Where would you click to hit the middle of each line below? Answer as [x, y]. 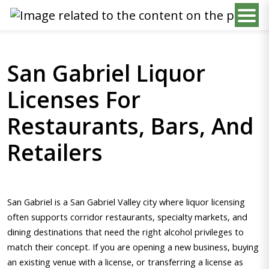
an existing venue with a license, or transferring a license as [125, 262]
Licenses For [74, 99]
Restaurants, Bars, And [130, 126]
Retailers [55, 152]
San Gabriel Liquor [106, 73]
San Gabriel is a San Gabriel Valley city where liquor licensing [126, 202]
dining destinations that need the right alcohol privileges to [125, 232]
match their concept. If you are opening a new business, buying [133, 247]
